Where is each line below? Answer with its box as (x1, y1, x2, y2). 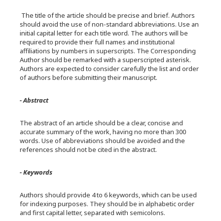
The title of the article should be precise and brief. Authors (20, 11, 195, 20)
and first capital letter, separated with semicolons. (20, 208, 165, 217)
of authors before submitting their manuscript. (20, 73, 157, 82)
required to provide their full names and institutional (20, 37, 175, 46)
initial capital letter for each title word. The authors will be (20, 29, 188, 37)
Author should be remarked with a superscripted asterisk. (20, 55, 191, 64)
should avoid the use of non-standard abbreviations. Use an (20, 20, 199, 29)
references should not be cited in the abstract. (20, 145, 157, 154)
